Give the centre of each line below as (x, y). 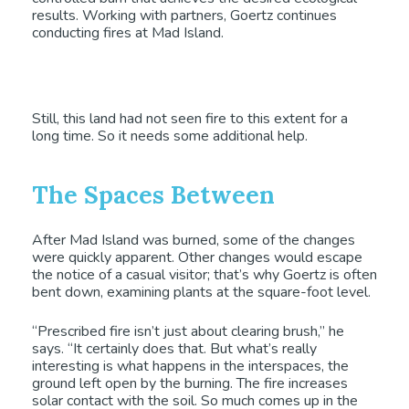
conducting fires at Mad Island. (128, 32)
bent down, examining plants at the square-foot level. (201, 292)
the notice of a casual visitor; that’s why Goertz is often (204, 274)
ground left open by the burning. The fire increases (190, 383)
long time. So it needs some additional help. (170, 136)
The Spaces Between (153, 194)
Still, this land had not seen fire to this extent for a (190, 118)
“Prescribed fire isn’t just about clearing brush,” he (188, 331)
